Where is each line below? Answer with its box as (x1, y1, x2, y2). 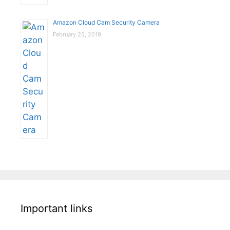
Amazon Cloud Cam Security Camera (53, 18, 160, 27)
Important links (21, 202, 92, 215)
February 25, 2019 (53, 31, 101, 39)
